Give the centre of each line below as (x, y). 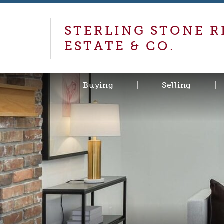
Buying (98, 85)
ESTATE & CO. (119, 46)
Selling (177, 85)
